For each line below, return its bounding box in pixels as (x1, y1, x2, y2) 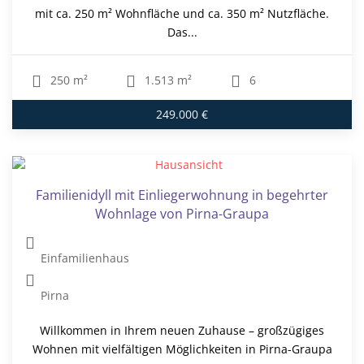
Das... (167, 24, 197, 41)
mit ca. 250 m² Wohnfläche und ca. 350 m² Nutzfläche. (35, 6, 329, 22)
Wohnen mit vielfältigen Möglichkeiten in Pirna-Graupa (32, 341, 332, 357)
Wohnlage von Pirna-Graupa (95, 205, 269, 223)
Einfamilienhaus (41, 250, 130, 266)
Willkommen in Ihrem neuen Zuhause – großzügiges (40, 323, 324, 339)
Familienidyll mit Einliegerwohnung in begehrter (36, 186, 328, 205)
